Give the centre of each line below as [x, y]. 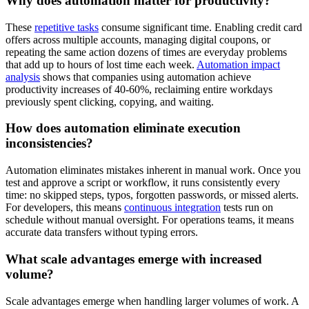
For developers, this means [65, 208]
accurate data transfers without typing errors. [102, 232]
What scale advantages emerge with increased [134, 259]
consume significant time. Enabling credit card [200, 27]
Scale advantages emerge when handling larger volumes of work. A [152, 301]
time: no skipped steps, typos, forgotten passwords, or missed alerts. [152, 195]
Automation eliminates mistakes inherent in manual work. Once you [153, 170]
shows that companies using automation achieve [146, 77]
